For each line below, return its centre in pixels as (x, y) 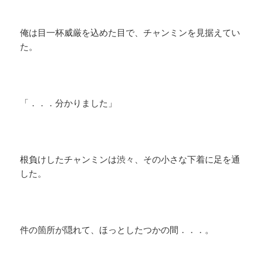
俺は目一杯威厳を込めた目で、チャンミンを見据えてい (130, 33)
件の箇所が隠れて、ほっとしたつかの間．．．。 (117, 230)
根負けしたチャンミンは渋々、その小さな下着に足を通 (130, 159)
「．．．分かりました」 (69, 103)
